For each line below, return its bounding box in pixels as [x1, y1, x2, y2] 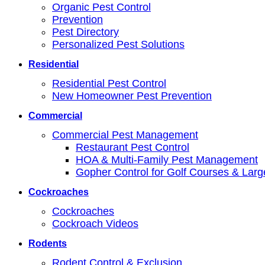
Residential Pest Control [52, 77, 166, 89]
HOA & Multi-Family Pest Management [76, 154, 258, 166]
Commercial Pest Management [52, 129, 198, 141]
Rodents [28, 238, 67, 248]
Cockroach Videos [52, 218, 138, 230]
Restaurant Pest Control [76, 141, 189, 153]
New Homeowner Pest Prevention [52, 90, 212, 102]
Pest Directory [52, 26, 119, 38]
